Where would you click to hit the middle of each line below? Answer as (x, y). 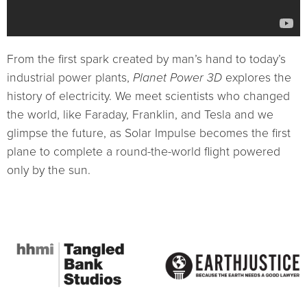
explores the (258, 78)
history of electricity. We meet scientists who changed (148, 97)
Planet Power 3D (179, 78)
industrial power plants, (70, 78)
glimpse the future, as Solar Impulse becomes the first (149, 134)
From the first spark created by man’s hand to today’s (146, 60)
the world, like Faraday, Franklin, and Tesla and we (140, 115)
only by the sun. (49, 171)
